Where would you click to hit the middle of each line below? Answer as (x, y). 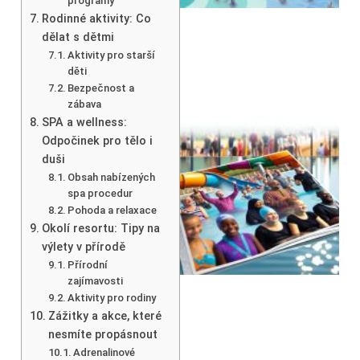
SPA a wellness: (84, 122)
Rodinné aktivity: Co (96, 18)
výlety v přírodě (83, 247)
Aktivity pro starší (112, 55)
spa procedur (100, 193)
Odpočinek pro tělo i (97, 141)
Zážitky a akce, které (104, 316)
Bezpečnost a (101, 88)
